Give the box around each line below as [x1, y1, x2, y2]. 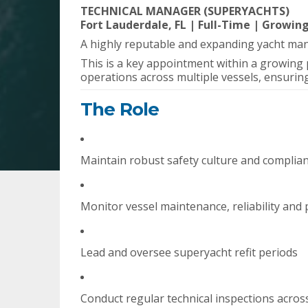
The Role [80, 98, 159, 120]
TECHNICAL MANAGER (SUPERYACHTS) [80, 3, 289, 19]
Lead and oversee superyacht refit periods [80, 245, 298, 260]
